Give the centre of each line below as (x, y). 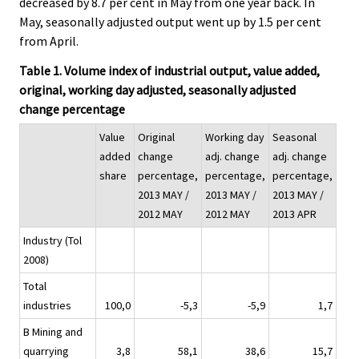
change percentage (72, 109)
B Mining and (53, 332)
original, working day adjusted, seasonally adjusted (157, 89)
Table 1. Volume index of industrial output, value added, (169, 70)
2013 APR (294, 214)
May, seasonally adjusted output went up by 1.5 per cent (170, 21)
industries (47, 306)
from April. (49, 40)
